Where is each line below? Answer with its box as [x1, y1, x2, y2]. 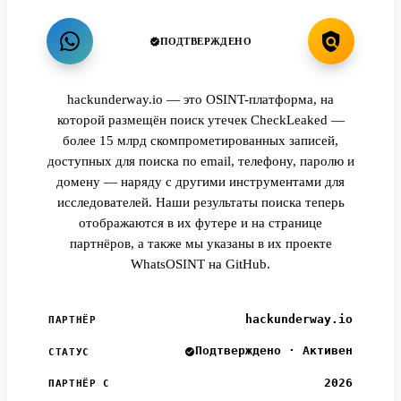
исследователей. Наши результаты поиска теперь [56, 195, 345, 210]
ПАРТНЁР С [48, 377, 111, 389]
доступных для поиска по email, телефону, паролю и [47, 154, 354, 169]
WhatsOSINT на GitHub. [131, 257, 270, 272]
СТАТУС [48, 346, 90, 358]
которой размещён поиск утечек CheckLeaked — [56, 113, 345, 128]
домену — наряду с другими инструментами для [56, 175, 345, 190]
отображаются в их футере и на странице [79, 216, 322, 231]
